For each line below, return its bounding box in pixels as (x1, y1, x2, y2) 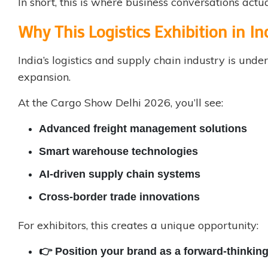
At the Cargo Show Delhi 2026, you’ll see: (18, 96, 223, 110)
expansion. (18, 70, 71, 84)
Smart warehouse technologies (39, 145, 198, 158)
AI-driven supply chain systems (39, 168, 200, 181)
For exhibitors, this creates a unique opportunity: (18, 218, 258, 233)
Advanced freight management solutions (39, 123, 247, 135)
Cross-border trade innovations (39, 191, 200, 203)
